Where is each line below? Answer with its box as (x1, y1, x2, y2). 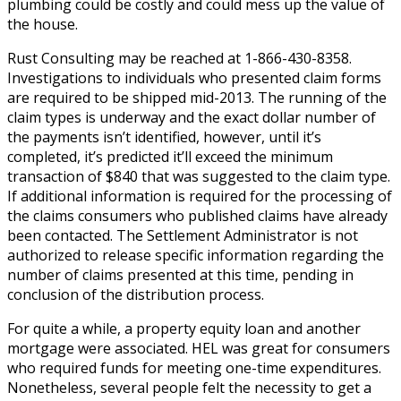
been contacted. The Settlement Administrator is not (7, 225, 358, 245)
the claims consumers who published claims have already (7, 205, 388, 226)
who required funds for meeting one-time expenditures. (7, 357, 381, 378)
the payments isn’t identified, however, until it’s (7, 126, 321, 147)
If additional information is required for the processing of (7, 185, 392, 206)
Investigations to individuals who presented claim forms (7, 67, 381, 88)
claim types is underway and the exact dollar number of (7, 107, 376, 127)
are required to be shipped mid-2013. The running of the (7, 87, 387, 107)
